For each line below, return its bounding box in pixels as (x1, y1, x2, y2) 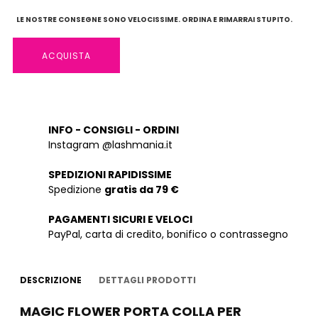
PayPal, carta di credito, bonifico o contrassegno (48, 227, 288, 241)
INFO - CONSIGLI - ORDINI (48, 123, 179, 137)
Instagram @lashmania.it (48, 138, 172, 152)
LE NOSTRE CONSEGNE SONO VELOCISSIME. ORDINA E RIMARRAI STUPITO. (16, 14, 292, 25)
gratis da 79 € (104, 182, 179, 197)
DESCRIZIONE (20, 274, 82, 286)
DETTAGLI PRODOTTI (99, 274, 196, 286)
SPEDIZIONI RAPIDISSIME (48, 168, 172, 182)
